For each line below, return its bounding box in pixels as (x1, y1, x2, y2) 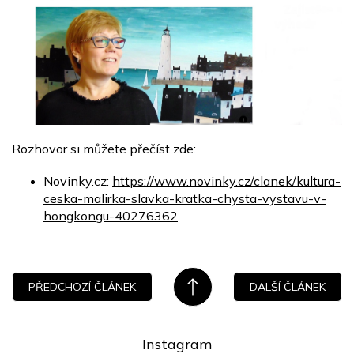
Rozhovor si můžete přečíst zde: (12, 141, 209, 157)
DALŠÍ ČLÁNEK (250, 280, 326, 295)
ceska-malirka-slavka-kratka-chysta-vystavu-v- (43, 190, 326, 207)
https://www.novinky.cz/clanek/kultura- (112, 173, 341, 190)
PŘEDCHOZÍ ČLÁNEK (28, 280, 136, 295)
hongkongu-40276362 (43, 208, 178, 224)
